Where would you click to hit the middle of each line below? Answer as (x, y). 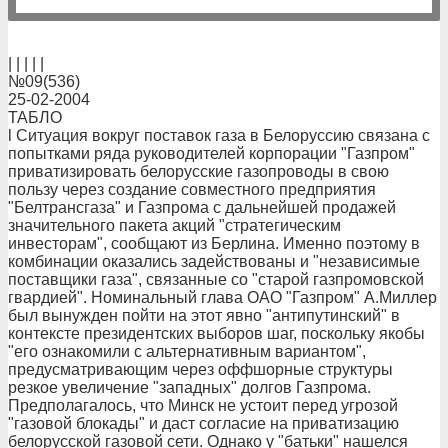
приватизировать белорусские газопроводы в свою (198, 171)
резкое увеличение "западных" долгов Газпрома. (189, 387)
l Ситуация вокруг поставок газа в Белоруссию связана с (219, 135)
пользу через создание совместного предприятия (192, 189)
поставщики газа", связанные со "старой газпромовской (216, 279)
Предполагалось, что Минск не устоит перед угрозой (203, 405)
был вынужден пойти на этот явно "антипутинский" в (204, 315)
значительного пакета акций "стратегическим (174, 225)
